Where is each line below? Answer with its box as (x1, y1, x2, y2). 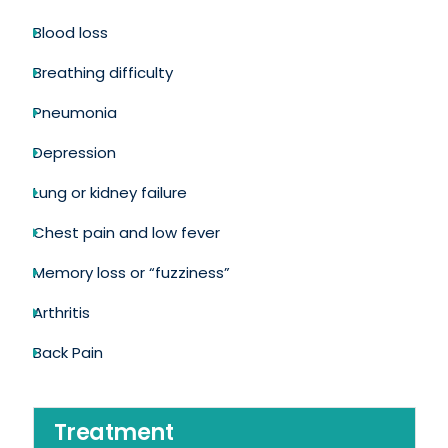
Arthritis (32, 301, 90, 323)
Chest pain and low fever (32, 221, 220, 243)
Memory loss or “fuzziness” (32, 261, 230, 283)
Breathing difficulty (32, 61, 173, 83)
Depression (32, 141, 116, 163)
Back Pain (32, 341, 103, 363)
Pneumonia (32, 101, 117, 123)
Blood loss (32, 21, 108, 43)
